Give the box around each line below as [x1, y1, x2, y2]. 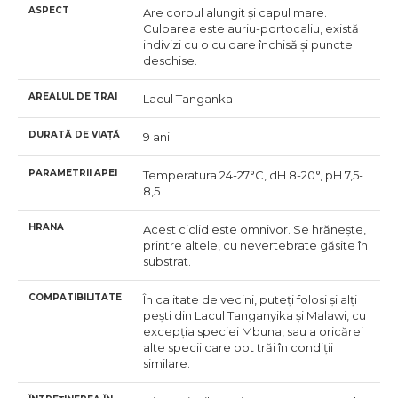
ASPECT [28, 4, 69, 16]
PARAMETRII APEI [28, 167, 117, 179]
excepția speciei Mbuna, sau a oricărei [143, 324, 363, 338]
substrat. [143, 254, 191, 268]
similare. [143, 356, 190, 370]
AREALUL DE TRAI [28, 91, 117, 102]
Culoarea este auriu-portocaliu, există [143, 21, 359, 36]
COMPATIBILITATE [28, 291, 122, 303]
